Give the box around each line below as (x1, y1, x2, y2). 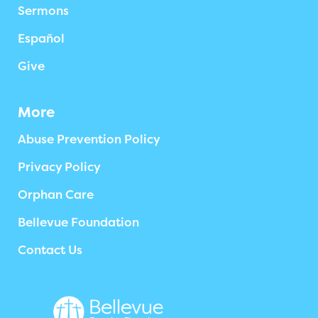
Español (18, 32, 65, 45)
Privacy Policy (18, 160, 101, 174)
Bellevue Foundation (18, 216, 139, 229)
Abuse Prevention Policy (18, 133, 160, 146)
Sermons (18, 4, 69, 18)
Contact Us (18, 243, 82, 257)
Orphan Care (18, 188, 94, 202)
